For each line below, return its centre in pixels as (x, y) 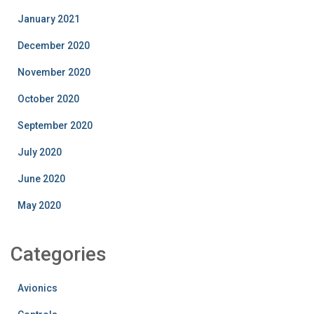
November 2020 (54, 72)
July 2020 (40, 152)
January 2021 (49, 19)
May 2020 (39, 205)
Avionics (37, 288)
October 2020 (48, 99)
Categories (59, 254)
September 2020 (55, 125)
